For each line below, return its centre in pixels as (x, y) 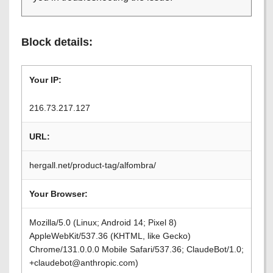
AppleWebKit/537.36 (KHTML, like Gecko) (110, 236)
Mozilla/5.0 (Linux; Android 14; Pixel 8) (103, 222)
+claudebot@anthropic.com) (84, 263)
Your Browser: (58, 194)
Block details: (57, 42)
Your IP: (45, 80)
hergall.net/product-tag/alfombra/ (93, 165)
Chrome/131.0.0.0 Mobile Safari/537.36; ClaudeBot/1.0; (136, 249)
